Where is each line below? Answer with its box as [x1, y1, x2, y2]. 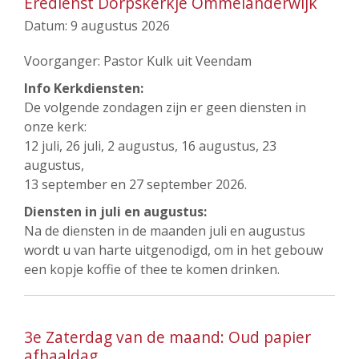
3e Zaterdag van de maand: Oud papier [24, 326, 311, 348]
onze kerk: [24, 118, 87, 135]
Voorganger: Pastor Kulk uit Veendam [24, 52, 252, 70]
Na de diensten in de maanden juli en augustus [24, 222, 305, 240]
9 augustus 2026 [71, 17, 170, 34]
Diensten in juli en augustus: [24, 203, 207, 220]
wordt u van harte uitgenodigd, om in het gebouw [24, 241, 323, 259]
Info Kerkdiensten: [24, 79, 143, 97]
